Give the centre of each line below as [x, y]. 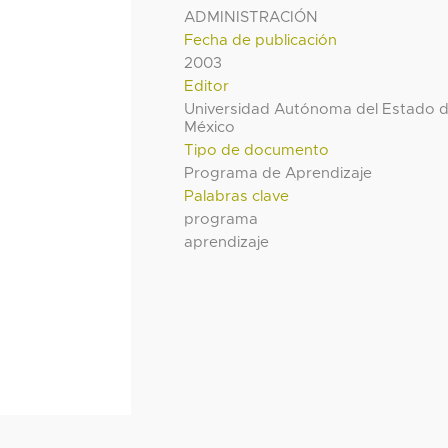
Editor [207, 86]
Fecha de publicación [261, 40]
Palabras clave [237, 196]
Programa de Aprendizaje [278, 173]
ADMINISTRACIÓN [251, 17]
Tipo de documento [257, 150]
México [210, 127]
